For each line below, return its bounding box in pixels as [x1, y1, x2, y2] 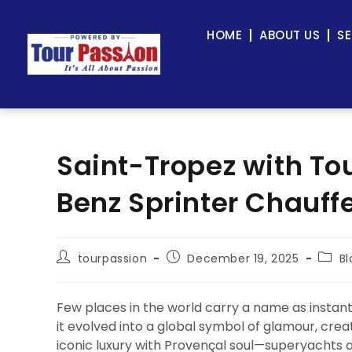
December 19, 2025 [187, 251, 299, 266]
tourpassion [77, 251, 148, 266]
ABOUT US [259, 27, 321, 43]
